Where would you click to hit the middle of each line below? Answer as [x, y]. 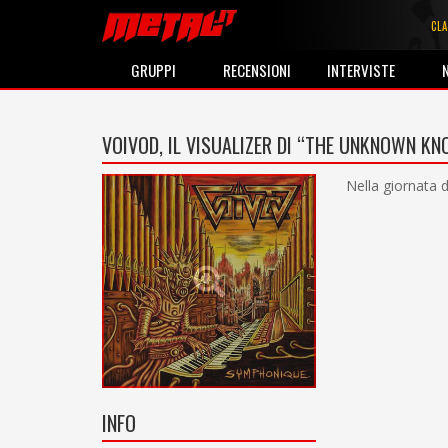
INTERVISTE [361, 70]
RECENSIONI [257, 70]
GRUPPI [154, 70]
